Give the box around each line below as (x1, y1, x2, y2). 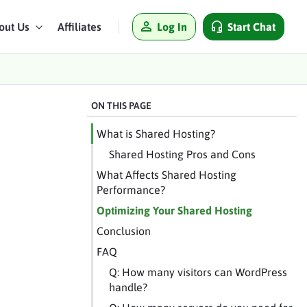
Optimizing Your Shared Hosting (97, 204, 252, 217)
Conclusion (97, 224, 151, 237)
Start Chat (227, 20, 275, 33)
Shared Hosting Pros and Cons (109, 147, 256, 160)
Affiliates (57, 20, 101, 33)
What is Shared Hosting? (97, 127, 215, 140)
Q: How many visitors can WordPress (109, 265, 287, 278)
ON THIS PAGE (91, 99, 151, 111)
